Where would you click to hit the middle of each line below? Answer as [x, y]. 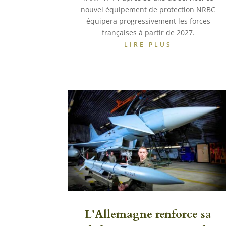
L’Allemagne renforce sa [148, 214]
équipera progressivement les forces [148, 21]
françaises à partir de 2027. [148, 33]
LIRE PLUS [148, 45]
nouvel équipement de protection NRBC [148, 10]
